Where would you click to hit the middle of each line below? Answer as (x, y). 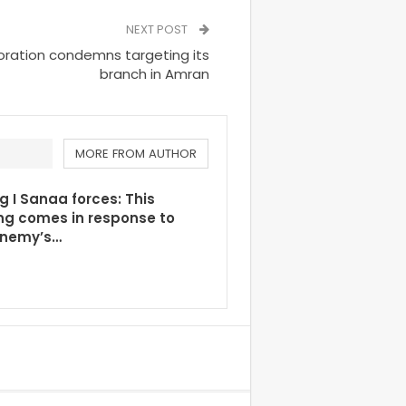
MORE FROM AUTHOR (136, 154)
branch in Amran (155, 74)
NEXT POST (158, 29)
